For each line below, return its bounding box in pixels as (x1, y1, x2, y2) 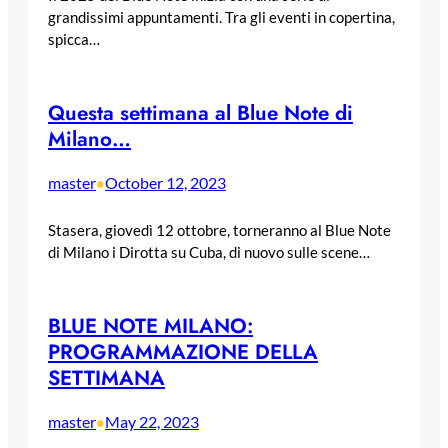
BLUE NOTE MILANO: (48, 310, 253, 341)
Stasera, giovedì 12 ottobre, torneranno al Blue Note (48, 220, 391, 239)
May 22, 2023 (105, 411, 199, 431)
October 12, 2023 (105, 173, 226, 193)
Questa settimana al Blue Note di (48, 98, 353, 129)
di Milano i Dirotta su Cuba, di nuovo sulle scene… (48, 242, 370, 261)
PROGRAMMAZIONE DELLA (48, 336, 318, 367)
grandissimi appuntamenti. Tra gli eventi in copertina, (48, 8, 395, 27)
